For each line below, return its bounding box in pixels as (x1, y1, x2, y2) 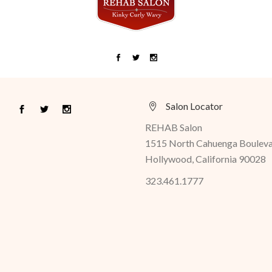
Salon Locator (166, 100, 223, 112)
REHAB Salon (145, 121, 202, 134)
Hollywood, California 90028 (145, 153, 266, 165)
